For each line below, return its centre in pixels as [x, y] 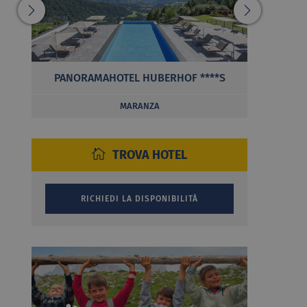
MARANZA [139, 106]
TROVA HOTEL [150, 155]
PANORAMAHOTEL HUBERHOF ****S [139, 77]
